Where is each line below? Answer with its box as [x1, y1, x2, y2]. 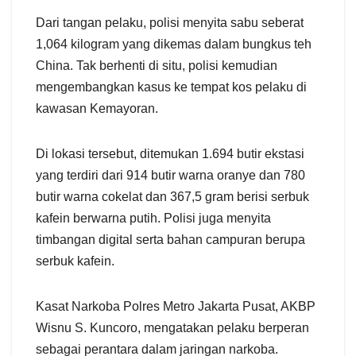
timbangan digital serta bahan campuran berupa [36, 233, 305, 247]
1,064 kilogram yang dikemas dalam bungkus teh [36, 37, 311, 52]
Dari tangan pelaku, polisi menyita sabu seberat [36, 16, 304, 30]
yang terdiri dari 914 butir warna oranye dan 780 [36, 168, 305, 183]
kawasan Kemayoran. [36, 102, 158, 116]
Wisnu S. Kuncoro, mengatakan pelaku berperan [36, 321, 309, 335]
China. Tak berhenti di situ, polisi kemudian [36, 59, 277, 73]
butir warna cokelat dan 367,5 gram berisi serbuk [36, 190, 309, 204]
